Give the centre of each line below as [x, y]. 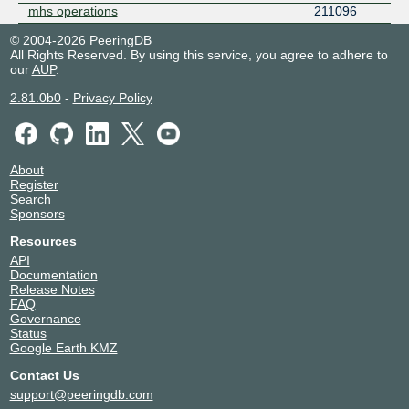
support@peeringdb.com [81, 395]
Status [28, 334]
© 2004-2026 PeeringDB [80, 40]
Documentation [53, 275]
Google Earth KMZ [63, 348]
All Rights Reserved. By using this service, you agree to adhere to [199, 54]
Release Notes [52, 290]
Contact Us [44, 376]
